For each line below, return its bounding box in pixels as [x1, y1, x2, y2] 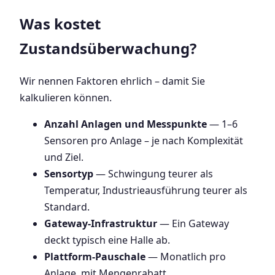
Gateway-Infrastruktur [44, 217, 157, 231]
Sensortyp [44, 167, 93, 181]
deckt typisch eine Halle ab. [44, 233, 170, 247]
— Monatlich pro [145, 250, 226, 264]
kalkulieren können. [20, 91, 112, 105]
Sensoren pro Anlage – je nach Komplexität [44, 134, 243, 148]
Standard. [44, 200, 90, 214]
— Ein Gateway [157, 217, 229, 231]
